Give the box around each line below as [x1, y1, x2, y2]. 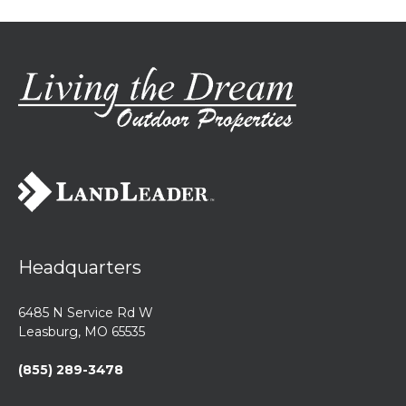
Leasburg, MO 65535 [18, 324, 145, 340]
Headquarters [18, 256, 141, 278]
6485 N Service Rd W [18, 304, 153, 321]
